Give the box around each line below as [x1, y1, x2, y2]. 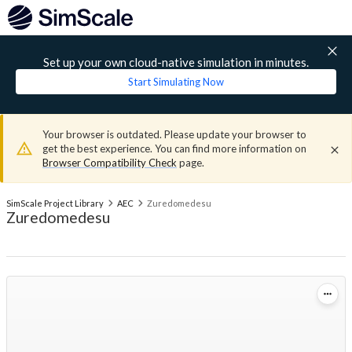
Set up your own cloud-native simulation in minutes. [43, 55, 309, 69]
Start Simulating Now [128, 75, 224, 88]
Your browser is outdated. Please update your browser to [42, 128, 306, 141]
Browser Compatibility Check [42, 156, 177, 169]
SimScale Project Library [6, 198, 104, 208]
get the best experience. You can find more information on [42, 142, 306, 155]
